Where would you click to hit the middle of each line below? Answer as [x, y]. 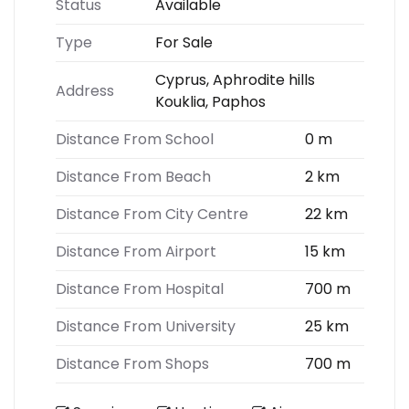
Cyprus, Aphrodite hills [235, 80]
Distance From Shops [132, 364]
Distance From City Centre [152, 214]
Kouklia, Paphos [210, 102]
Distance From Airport [136, 252]
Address [85, 91]
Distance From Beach [133, 177]
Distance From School [135, 139]
